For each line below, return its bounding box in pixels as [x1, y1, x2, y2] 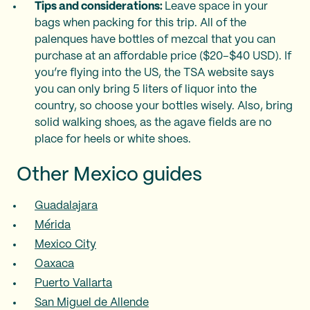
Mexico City [35, 239, 96, 250]
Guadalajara [35, 201, 98, 211]
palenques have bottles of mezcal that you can [35, 35, 275, 45]
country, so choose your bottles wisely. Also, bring [35, 101, 293, 111]
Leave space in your [165, 1, 268, 12]
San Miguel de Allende [35, 298, 149, 308]
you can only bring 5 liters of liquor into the [35, 84, 257, 95]
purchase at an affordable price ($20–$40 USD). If [35, 51, 291, 62]
